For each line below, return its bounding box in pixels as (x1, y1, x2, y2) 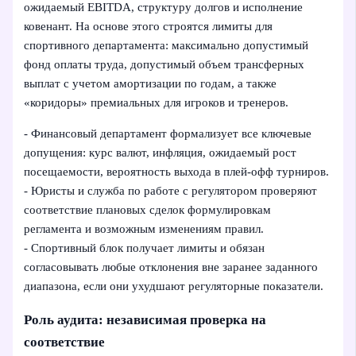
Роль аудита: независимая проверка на (24, 312, 267, 328)
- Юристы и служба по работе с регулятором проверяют (24, 184, 318, 198)
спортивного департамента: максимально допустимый (24, 39, 309, 52)
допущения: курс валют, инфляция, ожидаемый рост (24, 146, 297, 160)
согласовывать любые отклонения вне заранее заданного (24, 261, 319, 274)
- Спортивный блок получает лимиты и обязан (24, 242, 265, 255)
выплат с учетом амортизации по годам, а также (24, 77, 277, 91)
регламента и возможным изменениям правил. (24, 222, 265, 236)
